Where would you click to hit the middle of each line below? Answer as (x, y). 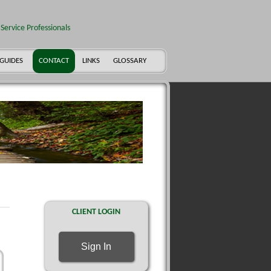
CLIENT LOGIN (96, 212)
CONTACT (54, 61)
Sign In (96, 247)
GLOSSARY (130, 61)
